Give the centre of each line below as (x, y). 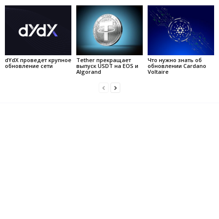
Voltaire (158, 71)
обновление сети (29, 66)
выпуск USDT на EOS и (107, 66)
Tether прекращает (103, 60)
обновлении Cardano (177, 66)
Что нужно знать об (175, 60)
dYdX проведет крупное (38, 60)
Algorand (88, 71)
